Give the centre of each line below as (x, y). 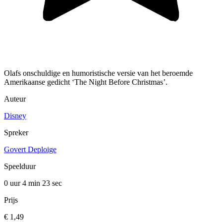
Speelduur (20, 166)
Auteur (15, 99)
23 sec (52, 183)
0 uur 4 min (23, 183)
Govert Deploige (30, 150)
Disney (15, 116)
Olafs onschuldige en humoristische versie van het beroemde (98, 73)
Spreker (16, 133)
